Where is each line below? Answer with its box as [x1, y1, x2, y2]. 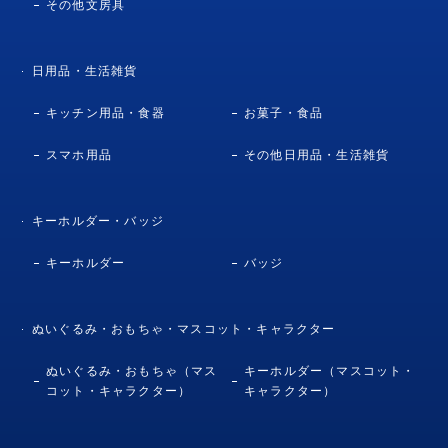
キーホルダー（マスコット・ [244, 363, 416, 378]
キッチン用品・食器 [46, 105, 165, 120]
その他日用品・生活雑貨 [244, 147, 390, 162]
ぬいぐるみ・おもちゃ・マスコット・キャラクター [32, 321, 336, 336]
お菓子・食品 [244, 105, 324, 120]
